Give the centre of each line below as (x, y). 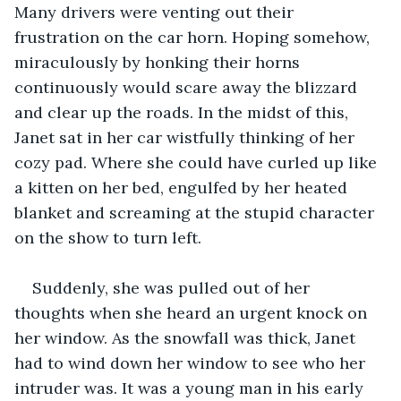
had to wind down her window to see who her (192, 363)
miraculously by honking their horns (159, 62)
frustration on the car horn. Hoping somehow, (194, 37)
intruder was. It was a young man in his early (191, 388)
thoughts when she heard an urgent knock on (193, 312)
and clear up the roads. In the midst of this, (183, 112)
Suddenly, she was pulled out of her (173, 287)
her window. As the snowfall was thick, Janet (187, 337)
